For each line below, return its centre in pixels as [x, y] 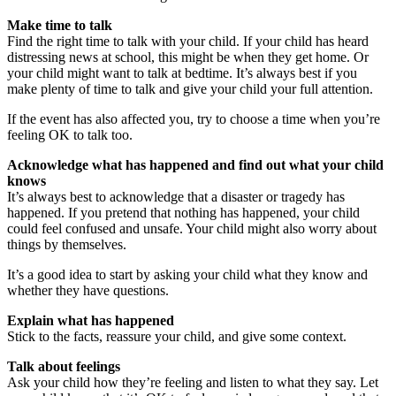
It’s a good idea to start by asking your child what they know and [187, 274]
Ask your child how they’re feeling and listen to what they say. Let [193, 382]
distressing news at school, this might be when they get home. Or [188, 57]
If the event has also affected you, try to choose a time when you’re [194, 118]
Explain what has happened [91, 320]
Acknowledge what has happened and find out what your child [195, 164]
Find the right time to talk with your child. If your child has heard [188, 41]
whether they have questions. [88, 290]
